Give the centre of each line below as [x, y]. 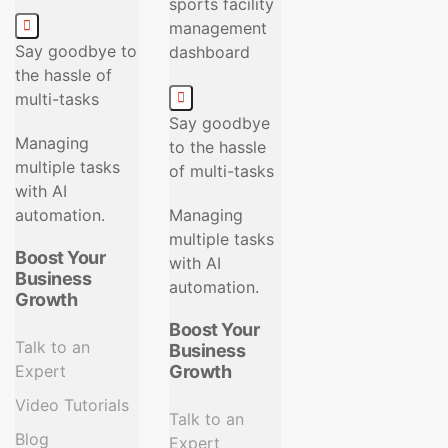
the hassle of [63, 75]
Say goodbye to [76, 51]
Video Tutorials [72, 405]
